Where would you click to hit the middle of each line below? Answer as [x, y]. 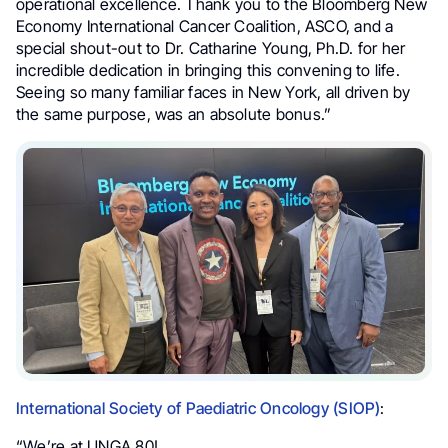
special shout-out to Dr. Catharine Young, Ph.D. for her [211, 48]
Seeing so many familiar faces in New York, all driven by [213, 92]
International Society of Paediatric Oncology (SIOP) [198, 408]
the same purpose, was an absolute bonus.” [174, 114]
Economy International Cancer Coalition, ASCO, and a [205, 26]
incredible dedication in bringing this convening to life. [208, 70]
